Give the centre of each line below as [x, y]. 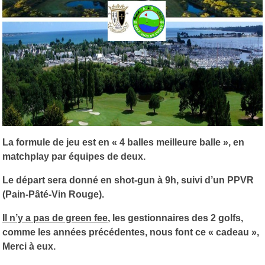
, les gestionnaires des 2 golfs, [175, 218]
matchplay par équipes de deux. [74, 156]
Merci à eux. [30, 246]
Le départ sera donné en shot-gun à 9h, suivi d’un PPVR [128, 180]
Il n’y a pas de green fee [55, 218]
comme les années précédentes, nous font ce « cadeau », [131, 232]
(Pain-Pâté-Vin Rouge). [53, 194]
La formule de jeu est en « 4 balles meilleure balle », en [123, 142]
